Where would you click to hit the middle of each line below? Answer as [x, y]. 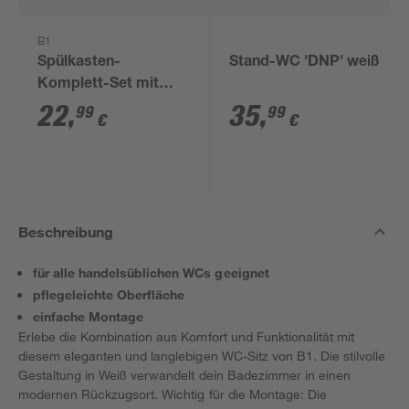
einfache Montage [89, 316]
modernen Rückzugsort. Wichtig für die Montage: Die [173, 394]
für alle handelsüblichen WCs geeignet [151, 273]
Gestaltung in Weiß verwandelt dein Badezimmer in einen [184, 375]
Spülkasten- [79, 63]
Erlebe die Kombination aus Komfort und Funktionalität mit [186, 336]
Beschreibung [66, 231]
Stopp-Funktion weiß [110, 107]
